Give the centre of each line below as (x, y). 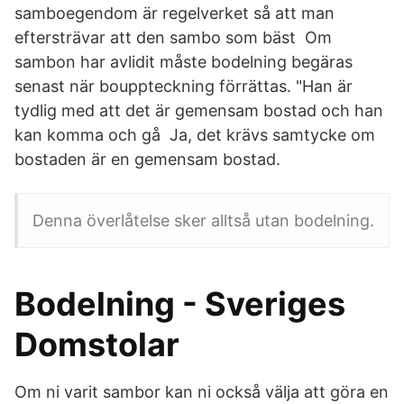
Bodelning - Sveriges (180, 304)
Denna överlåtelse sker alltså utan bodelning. (203, 220)
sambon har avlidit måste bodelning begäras (184, 62)
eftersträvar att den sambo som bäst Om (173, 37)
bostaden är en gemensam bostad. (147, 159)
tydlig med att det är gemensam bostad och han (199, 110)
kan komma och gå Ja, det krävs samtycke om (195, 135)
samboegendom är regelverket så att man (174, 13)
